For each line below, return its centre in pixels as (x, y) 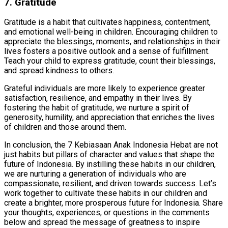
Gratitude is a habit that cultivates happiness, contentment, (107, 22)
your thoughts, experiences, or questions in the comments (107, 213)
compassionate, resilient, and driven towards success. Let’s (110, 184)
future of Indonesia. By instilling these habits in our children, (110, 164)
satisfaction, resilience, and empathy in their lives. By (98, 98)
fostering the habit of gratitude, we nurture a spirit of (97, 108)
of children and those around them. (65, 127)
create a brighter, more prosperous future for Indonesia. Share (113, 203)
